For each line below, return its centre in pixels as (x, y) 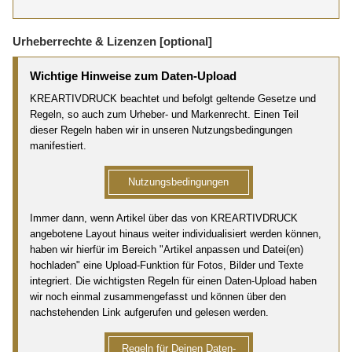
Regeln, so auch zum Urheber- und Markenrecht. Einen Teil (164, 115)
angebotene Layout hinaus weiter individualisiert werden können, (176, 234)
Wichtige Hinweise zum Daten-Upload (133, 76)
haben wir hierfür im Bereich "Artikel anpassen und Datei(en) (167, 250)
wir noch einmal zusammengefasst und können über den (158, 297)
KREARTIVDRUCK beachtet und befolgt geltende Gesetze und (173, 99)
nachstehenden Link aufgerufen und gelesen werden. (149, 313)
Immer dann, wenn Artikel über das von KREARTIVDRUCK (164, 218)
